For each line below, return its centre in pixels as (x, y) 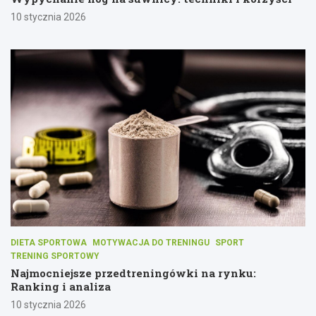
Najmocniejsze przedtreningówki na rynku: (133, 273)
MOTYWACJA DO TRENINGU (151, 242)
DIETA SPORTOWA (49, 242)
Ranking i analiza (61, 286)
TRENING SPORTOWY (55, 256)
